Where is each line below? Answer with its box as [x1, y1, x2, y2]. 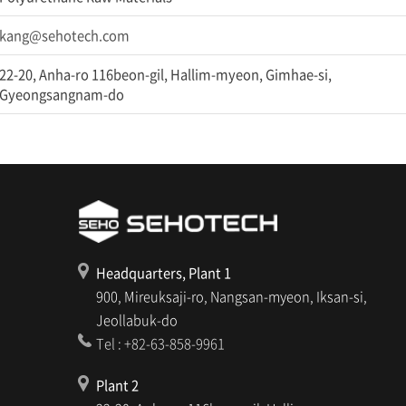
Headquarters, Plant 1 [95, 263, 231, 284]
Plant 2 [95, 375, 139, 396]
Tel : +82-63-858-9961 [95, 333, 225, 354]
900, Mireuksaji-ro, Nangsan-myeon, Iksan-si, [95, 286, 367, 307]
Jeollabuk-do [95, 310, 178, 331]
